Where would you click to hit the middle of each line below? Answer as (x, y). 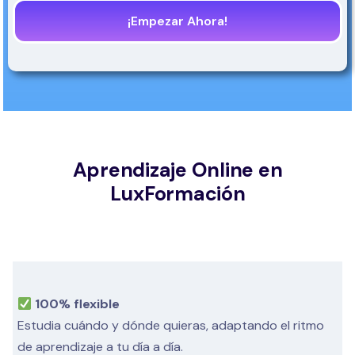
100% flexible (76, 304)
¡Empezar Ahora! (177, 21)
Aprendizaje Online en (177, 170)
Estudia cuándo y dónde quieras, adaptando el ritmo (171, 326)
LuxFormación (177, 194)
